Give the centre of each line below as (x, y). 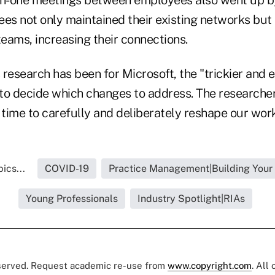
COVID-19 (67, 168)
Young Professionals (72, 198)
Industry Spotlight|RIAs (191, 198)
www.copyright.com (210, 265)
